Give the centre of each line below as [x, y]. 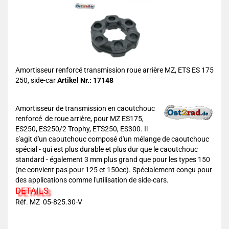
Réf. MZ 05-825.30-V [49, 202]
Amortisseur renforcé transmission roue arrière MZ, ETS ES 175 [114, 70]
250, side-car [36, 80]
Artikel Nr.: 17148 [85, 80]
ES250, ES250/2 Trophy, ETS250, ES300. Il [82, 129]
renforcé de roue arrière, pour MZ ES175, [79, 119]
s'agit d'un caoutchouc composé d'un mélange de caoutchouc [112, 139]
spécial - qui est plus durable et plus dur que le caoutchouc [107, 149]
